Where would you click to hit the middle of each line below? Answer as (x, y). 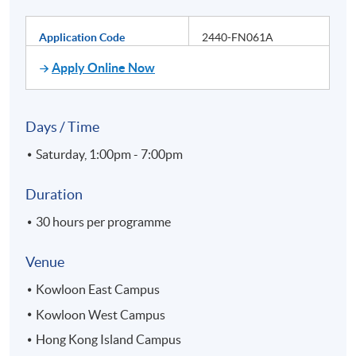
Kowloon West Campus (101, 314)
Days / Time (63, 127)
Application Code (82, 38)
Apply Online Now (104, 68)
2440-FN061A (238, 38)
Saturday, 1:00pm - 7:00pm (110, 155)
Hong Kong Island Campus (109, 339)
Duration (54, 195)
